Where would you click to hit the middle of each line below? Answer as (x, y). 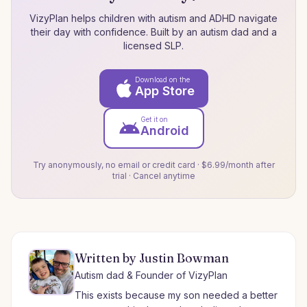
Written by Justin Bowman (152, 258)
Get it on (154, 120)
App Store (164, 91)
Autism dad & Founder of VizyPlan (151, 275)
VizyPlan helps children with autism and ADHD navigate (153, 19)
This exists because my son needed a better (176, 295)
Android (164, 131)
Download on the (162, 80)
